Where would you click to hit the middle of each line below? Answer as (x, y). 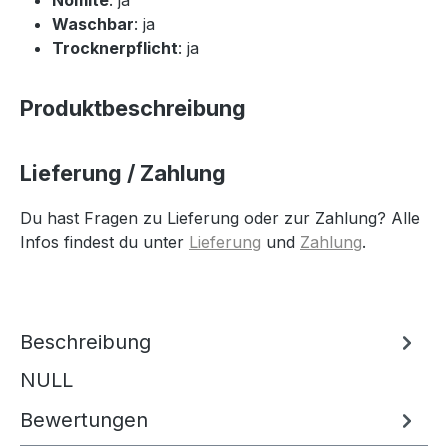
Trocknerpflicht (115, 47)
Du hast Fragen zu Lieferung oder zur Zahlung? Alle (220, 217)
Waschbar (93, 23)
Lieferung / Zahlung (123, 172)
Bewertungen (84, 419)
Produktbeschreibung (133, 107)
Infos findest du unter (104, 241)
